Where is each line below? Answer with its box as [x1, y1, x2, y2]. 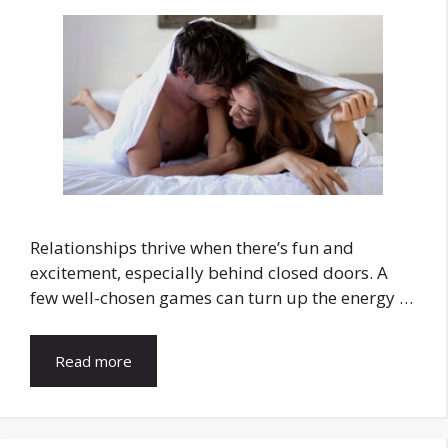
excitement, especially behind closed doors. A [30, 260, 388, 284]
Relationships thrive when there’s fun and [30, 235, 354, 259]
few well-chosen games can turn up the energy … [30, 285, 413, 309]
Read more [55, 351, 132, 372]
